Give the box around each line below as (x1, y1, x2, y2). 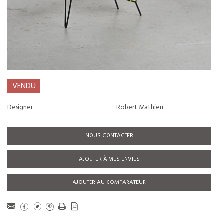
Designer (7, 102, 33, 113)
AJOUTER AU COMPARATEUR (72, 178, 146, 187)
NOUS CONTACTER (85, 131, 133, 141)
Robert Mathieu (116, 102, 163, 113)
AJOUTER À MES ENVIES (78, 154, 140, 164)
